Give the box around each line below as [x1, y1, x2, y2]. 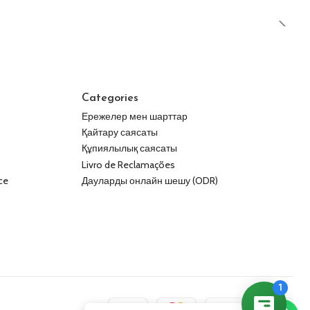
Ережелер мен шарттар [82, 109, 188, 122]
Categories [82, 93, 138, 104]
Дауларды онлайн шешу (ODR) [82, 174, 218, 188]
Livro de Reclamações [82, 158, 175, 171]
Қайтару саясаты [82, 125, 158, 138]
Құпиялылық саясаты [82, 142, 177, 155]
